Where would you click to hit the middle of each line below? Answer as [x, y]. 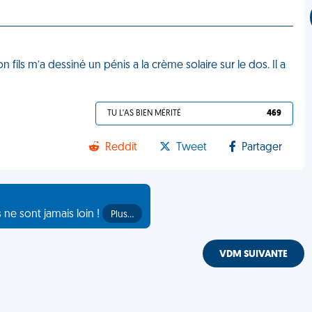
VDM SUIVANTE [254, 255]
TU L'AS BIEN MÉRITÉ [145, 114]
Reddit [122, 148]
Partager [262, 148]
